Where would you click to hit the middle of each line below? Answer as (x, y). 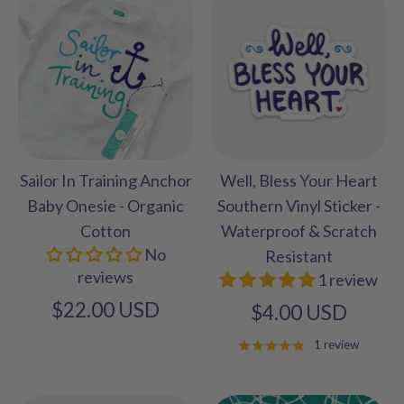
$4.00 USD (298, 313)
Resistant (298, 257)
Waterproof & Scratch (298, 231)
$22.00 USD (106, 310)
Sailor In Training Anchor (106, 181)
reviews (106, 277)
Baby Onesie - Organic (106, 206)
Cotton (106, 231)
